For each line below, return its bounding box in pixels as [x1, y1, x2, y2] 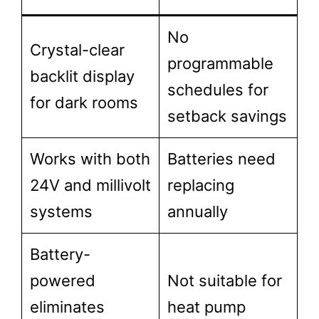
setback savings [167, 107, 287, 125]
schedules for [167, 80, 268, 99]
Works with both [30, 150, 150, 168]
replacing [167, 176, 234, 194]
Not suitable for [167, 271, 282, 290]
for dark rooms [30, 93, 138, 112]
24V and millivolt [30, 176, 151, 194]
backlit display [30, 67, 135, 85]
